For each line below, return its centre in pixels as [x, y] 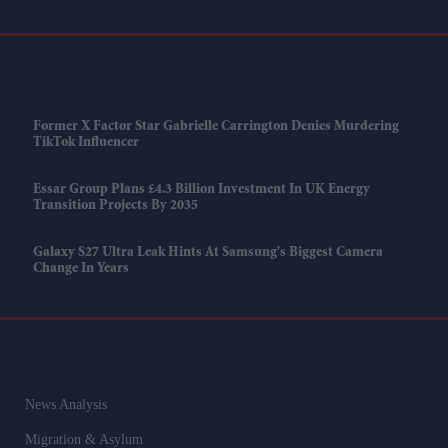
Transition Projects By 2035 [115, 205]
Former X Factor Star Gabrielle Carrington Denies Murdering [215, 126]
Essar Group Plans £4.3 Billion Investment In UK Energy [201, 189]
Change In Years [80, 268]
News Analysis [65, 404]
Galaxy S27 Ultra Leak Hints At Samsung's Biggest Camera [207, 252]
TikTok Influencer [85, 142]
